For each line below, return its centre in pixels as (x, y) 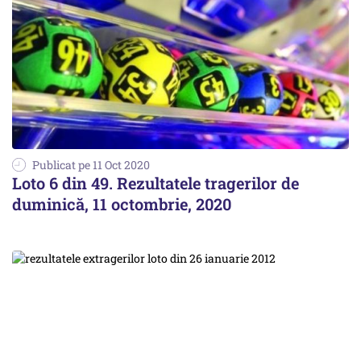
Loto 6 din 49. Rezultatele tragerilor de (156, 183)
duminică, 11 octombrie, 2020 (122, 203)
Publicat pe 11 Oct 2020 (91, 164)
